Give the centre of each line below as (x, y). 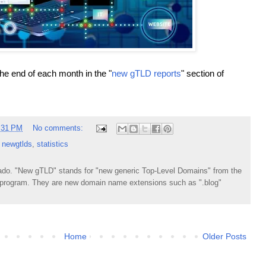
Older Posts (224, 236)
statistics (53, 144)
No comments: (59, 129)
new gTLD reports (146, 73)
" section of (202, 73)
